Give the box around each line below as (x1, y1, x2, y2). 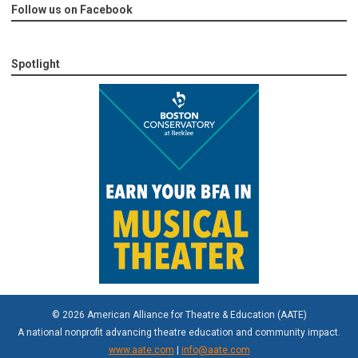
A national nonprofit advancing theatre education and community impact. (18, 327, 340, 338)
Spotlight (11, 58, 60, 70)
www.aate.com (108, 344, 174, 356)
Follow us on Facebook (11, 3, 133, 16)
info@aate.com (181, 344, 250, 356)
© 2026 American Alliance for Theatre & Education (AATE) (51, 309, 307, 320)
